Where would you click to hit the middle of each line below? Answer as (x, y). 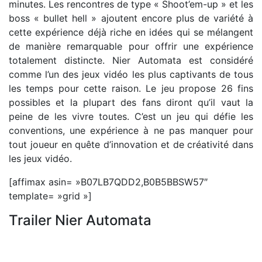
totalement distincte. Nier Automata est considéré (131, 60)
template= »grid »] (50, 196)
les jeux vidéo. (40, 158)
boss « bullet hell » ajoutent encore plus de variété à (131, 18)
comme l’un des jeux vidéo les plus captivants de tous (131, 74)
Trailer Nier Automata (80, 220)
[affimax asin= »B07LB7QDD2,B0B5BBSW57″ (108, 182)
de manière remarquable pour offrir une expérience (131, 46)
